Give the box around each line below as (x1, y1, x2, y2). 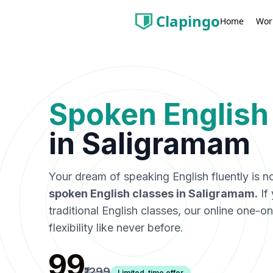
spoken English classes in (49, 187, 188, 200)
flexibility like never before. (49, 221, 183, 234)
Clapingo (156, 11, 220, 31)
